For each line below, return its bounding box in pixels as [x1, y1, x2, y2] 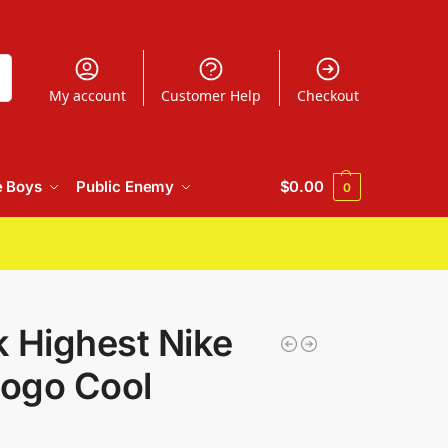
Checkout [296, 85, 359, 105]
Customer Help [161, 85, 262, 105]
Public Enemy [76, 177, 175, 196]
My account [48, 85, 126, 105]
